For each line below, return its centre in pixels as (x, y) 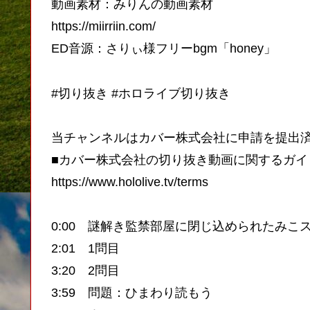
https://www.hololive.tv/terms (130, 182)
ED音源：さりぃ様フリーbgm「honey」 (164, 49)
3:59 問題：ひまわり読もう (132, 293)
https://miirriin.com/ (103, 27)
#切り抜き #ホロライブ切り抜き (141, 93)
